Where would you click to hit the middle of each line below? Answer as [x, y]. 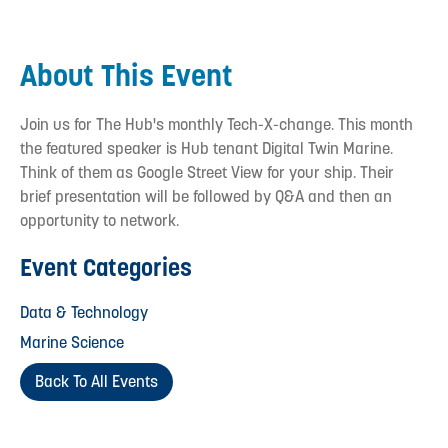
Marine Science [72, 342]
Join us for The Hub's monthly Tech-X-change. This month [216, 124]
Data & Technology [84, 312]
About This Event [126, 74]
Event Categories [106, 267]
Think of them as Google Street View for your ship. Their [207, 172]
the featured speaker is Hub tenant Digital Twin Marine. [206, 148]
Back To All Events [96, 381]
